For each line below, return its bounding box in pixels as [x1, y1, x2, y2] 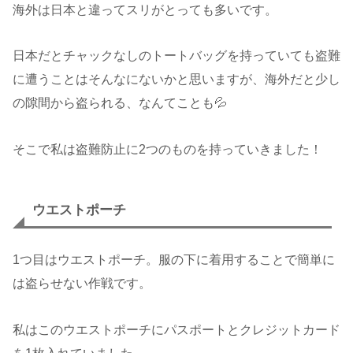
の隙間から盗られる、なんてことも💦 [13, 96, 227, 110]
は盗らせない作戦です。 [13, 276, 151, 290]
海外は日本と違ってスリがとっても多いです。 [13, 2, 277, 17]
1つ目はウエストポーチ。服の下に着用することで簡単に [13, 252, 335, 266]
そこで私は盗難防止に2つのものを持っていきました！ [13, 143, 322, 157]
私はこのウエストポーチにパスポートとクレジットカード [13, 322, 340, 336]
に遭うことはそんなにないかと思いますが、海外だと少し [13, 72, 340, 87]
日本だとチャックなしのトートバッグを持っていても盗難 [13, 49, 340, 63]
